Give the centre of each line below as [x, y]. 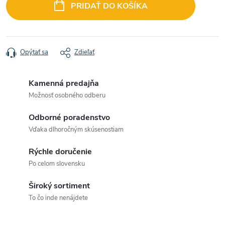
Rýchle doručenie [60, 152]
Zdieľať [84, 52]
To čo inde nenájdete [58, 198]
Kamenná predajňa [64, 83]
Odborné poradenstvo [69, 118]
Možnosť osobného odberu [67, 95]
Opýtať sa [34, 52]
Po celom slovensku [57, 164]
